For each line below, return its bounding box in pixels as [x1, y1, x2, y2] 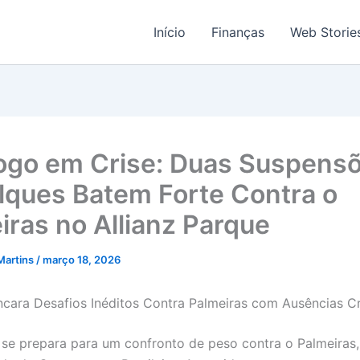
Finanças [211, 24, 264, 40]
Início [153, 24, 186, 40]
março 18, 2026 [43, 253, 121, 266]
